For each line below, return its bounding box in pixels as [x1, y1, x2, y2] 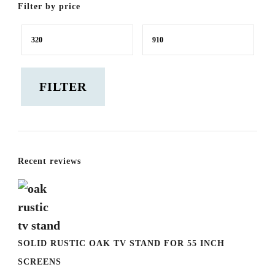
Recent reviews [18, 157, 81, 166]
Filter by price [18, 2, 80, 12]
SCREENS [18, 257, 61, 267]
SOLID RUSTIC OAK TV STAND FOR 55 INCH [18, 239, 225, 249]
